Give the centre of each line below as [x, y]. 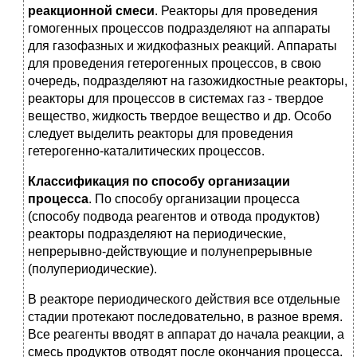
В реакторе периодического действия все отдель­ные [184, 300]
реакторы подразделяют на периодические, [157, 234]
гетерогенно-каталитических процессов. [146, 151]
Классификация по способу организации [159, 182]
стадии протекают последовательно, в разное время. [185, 317]
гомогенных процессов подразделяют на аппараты [179, 29]
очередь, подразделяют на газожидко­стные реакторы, [188, 81]
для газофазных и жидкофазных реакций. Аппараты [182, 46]
